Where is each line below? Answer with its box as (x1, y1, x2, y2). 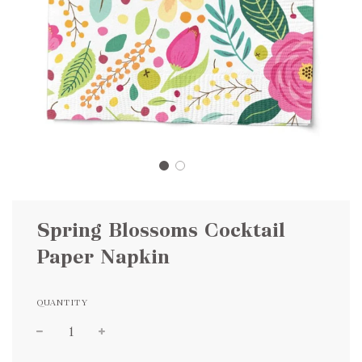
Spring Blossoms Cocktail (36, 217, 285, 243)
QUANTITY (36, 297, 88, 308)
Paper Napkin (36, 243, 170, 270)
